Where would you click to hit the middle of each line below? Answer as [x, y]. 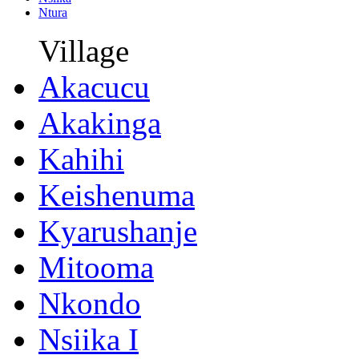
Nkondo [90, 303]
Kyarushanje [118, 231]
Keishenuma [117, 195]
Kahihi [81, 159]
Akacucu [94, 87]
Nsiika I [89, 339]
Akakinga [100, 123]
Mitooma [96, 267]
